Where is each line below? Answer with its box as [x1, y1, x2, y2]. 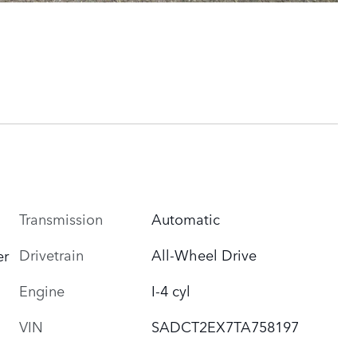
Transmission [19, 207, 103, 229]
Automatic [151, 207, 221, 229]
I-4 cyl [151, 279, 191, 300]
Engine [19, 279, 65, 300]
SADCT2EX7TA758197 [151, 315, 300, 336]
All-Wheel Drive [151, 243, 257, 265]
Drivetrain [19, 243, 84, 265]
